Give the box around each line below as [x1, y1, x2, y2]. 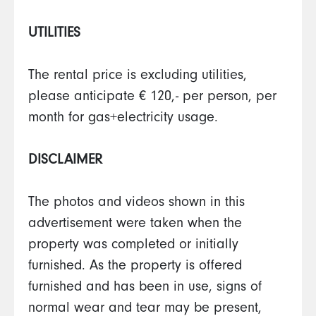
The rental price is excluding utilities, [28, 70, 247, 84]
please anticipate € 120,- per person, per [28, 91, 276, 105]
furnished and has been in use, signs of [28, 281, 262, 296]
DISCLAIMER [28, 154, 102, 169]
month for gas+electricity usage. [28, 112, 222, 126]
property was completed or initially [28, 239, 238, 253]
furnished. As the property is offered [28, 260, 242, 274]
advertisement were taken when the [28, 218, 242, 232]
